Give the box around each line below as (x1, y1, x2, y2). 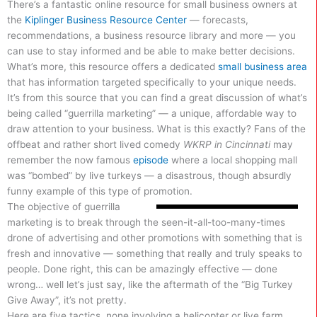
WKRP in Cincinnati (183, 139, 270, 151)
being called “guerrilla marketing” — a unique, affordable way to (7, 108, 296, 120)
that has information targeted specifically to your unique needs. (7, 76, 296, 88)
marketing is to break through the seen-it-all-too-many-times (7, 217, 285, 229)
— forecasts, (187, 14, 248, 26)
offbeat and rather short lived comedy (7, 139, 183, 151)
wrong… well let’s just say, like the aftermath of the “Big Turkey (7, 279, 293, 291)
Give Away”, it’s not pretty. (7, 294, 127, 306)
